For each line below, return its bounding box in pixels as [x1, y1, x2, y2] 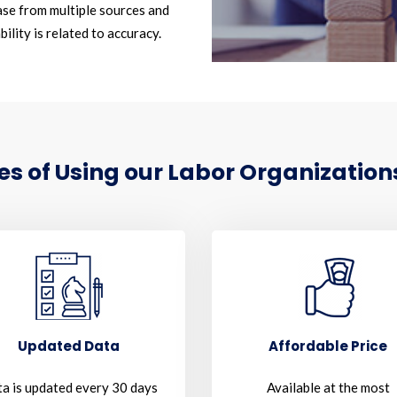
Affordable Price [269, 337, 388, 355]
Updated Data [18, 337, 121, 355]
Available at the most [266, 379, 390, 395]
